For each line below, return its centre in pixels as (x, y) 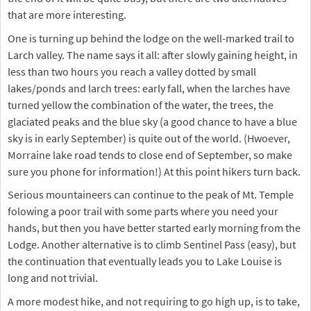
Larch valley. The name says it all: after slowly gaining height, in (153, 54)
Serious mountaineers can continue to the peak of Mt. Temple (151, 195)
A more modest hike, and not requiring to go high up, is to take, (154, 301)
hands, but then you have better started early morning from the (154, 228)
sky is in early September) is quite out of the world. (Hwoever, (149, 138)
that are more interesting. (67, 14)
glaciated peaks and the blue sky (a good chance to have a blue (152, 121)
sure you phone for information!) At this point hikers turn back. (154, 171)
